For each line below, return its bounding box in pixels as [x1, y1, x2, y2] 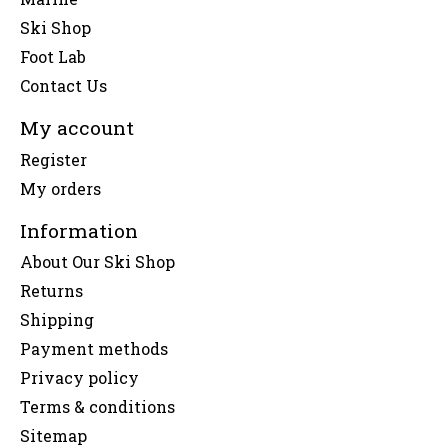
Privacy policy [20, 367, 139, 389]
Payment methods [20, 338, 168, 360]
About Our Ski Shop [20, 251, 175, 273]
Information [20, 217, 138, 243]
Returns [20, 280, 83, 302]
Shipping [20, 309, 94, 331]
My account [20, 115, 134, 141]
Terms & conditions [20, 396, 175, 418]
